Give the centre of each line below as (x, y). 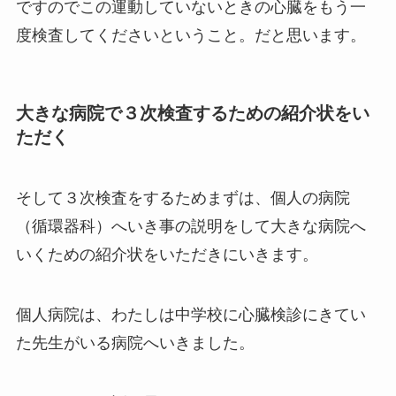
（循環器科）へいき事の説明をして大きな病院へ (190, 227)
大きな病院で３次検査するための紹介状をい (192, 113)
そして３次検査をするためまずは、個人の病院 (183, 198)
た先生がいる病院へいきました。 (135, 343)
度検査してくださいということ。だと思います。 (190, 35)
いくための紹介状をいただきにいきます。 (167, 255)
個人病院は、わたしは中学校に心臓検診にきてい (190, 315)
